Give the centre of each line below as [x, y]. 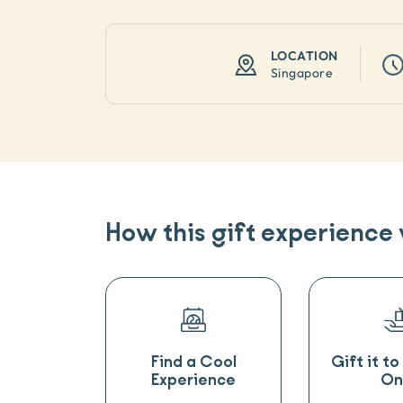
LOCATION [304, 55]
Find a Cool [193, 362]
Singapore [302, 72]
